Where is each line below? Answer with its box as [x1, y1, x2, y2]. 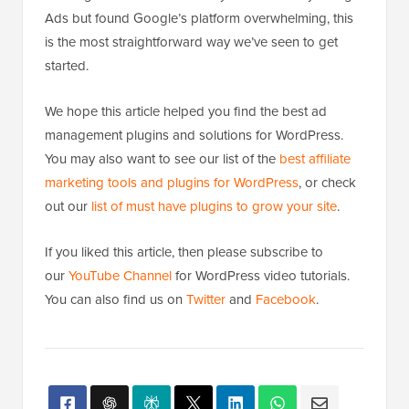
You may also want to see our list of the [45, 149, 279, 169]
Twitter [186, 289, 225, 309]
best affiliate [279, 149, 351, 169]
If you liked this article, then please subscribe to [45, 242, 323, 262]
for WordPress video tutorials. [172, 266, 350, 286]
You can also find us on [45, 289, 186, 309]
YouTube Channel [68, 266, 172, 286]
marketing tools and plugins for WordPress [45, 173, 299, 193]
